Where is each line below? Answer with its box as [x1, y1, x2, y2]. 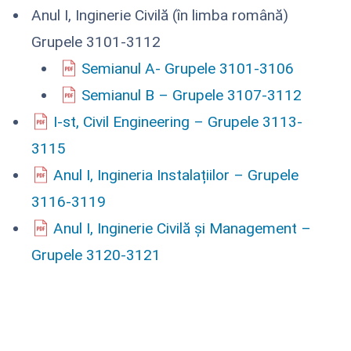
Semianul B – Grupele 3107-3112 [81, 85, 302, 104]
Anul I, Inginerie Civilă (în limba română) [31, 5, 288, 24]
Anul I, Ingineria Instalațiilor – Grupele [53, 165, 299, 184]
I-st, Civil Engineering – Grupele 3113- [53, 112, 302, 131]
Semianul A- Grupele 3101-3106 [81, 59, 294, 78]
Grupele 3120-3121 [31, 245, 161, 264]
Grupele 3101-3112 [31, 32, 165, 51]
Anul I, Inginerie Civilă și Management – [53, 219, 311, 237]
